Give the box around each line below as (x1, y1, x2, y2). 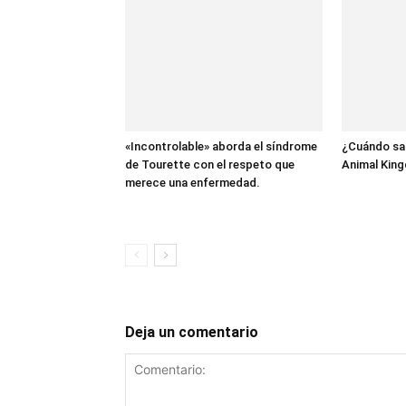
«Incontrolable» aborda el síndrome (125, 139, 317, 153)
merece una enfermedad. (125, 175, 260, 189)
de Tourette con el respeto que (125, 157, 295, 171)
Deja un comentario (125, 323, 258, 341)
